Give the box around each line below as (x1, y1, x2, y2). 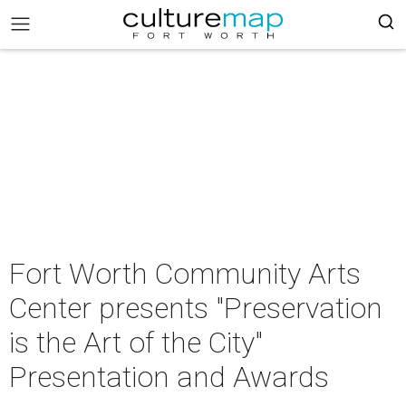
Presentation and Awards (9, 360, 329, 394)
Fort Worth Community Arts (9, 256, 361, 291)
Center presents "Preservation (9, 291, 382, 325)
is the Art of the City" (9, 325, 263, 360)
